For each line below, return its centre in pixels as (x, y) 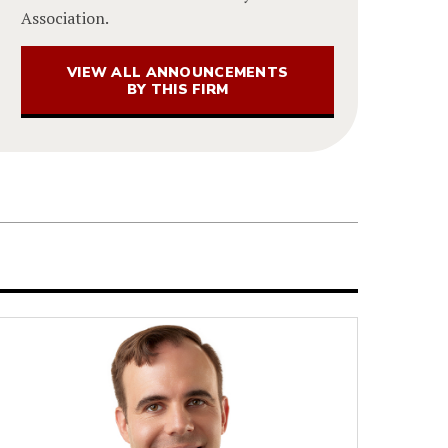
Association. (65, 17)
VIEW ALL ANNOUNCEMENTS (178, 72)
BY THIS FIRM (177, 89)
